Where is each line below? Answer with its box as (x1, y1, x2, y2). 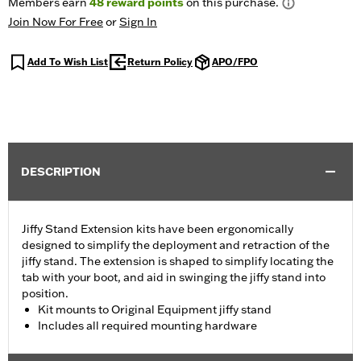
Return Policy (127, 56, 193, 68)
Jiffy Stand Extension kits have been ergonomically (22, 222, 293, 237)
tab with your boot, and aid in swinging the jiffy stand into (22, 270, 326, 285)
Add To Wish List (27, 56, 108, 68)
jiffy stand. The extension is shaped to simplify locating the (22, 254, 334, 269)
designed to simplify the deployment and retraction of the (22, 238, 330, 253)
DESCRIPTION (21, 164, 101, 180)
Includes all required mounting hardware (38, 318, 257, 334)
